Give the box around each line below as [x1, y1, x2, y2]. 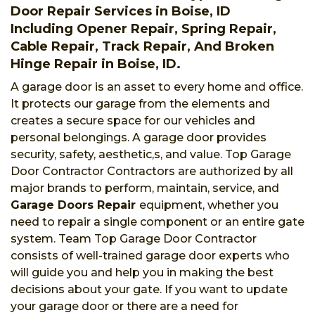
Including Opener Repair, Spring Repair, [11, 20, 276, 37]
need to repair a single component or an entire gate [11, 214, 304, 229]
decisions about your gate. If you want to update [11, 282, 288, 296]
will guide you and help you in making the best [11, 265, 274, 279]
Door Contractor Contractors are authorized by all [11, 164, 293, 178]
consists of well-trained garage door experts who [11, 248, 290, 262]
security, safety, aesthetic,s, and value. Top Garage [11, 147, 291, 161]
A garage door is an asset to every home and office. [11, 79, 303, 94]
